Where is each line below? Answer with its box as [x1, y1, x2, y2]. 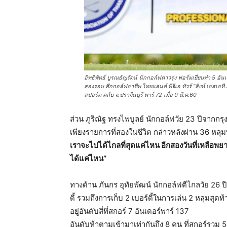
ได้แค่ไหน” [70, 153, 106, 163]
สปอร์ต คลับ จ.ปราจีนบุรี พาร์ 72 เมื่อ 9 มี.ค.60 [84, 91, 197, 98]
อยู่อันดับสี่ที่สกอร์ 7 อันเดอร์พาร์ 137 [70, 206, 189, 216]
